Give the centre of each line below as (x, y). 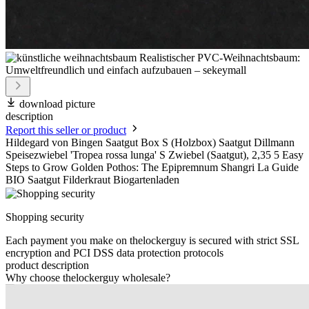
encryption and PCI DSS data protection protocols (114, 253)
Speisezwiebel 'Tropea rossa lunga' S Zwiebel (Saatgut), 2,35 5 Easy (154, 155)
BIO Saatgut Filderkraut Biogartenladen (92, 180)
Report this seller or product (66, 130)
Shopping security (45, 217)
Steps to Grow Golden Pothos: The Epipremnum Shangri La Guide (152, 168)
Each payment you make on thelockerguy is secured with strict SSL (152, 241)
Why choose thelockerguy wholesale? (88, 278)
